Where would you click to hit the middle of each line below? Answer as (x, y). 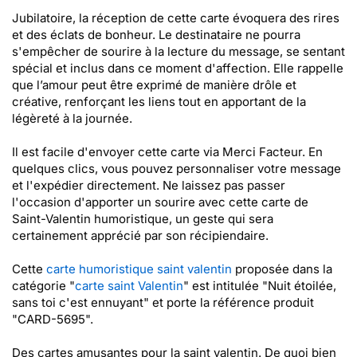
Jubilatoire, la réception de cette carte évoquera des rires (176, 18)
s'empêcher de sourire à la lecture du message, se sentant (178, 51)
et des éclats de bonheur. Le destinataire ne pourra (156, 35)
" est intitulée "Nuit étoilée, (260, 286)
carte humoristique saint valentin (139, 269)
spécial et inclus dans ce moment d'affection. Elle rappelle (178, 68)
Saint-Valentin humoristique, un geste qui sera (143, 219)
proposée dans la (282, 269)
